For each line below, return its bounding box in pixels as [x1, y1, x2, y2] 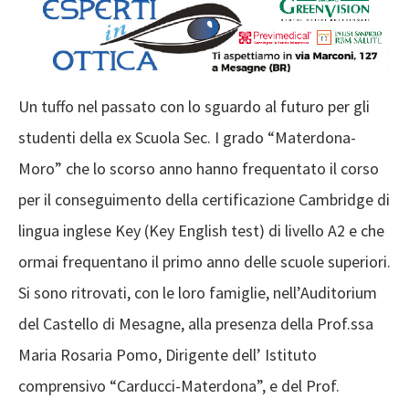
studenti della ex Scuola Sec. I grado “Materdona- [18, 127, 356, 149]
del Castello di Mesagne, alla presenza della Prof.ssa [18, 313, 373, 335]
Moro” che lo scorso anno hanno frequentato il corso [18, 158, 379, 180]
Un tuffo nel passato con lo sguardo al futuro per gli [18, 96, 370, 118]
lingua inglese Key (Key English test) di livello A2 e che [18, 220, 384, 242]
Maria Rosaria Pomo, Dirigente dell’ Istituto [18, 344, 317, 366]
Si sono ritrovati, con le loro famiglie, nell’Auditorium [18, 282, 377, 304]
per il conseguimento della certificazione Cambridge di [18, 189, 390, 211]
